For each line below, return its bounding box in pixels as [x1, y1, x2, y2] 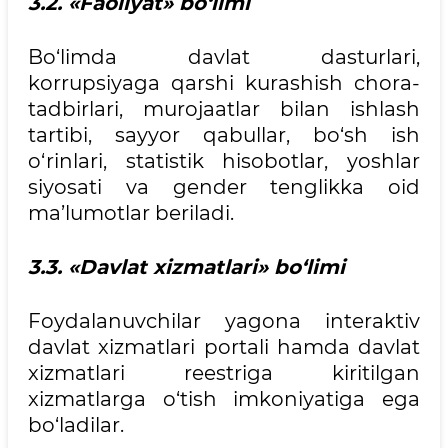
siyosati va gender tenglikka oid [28, 175, 420, 199]
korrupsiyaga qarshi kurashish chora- [28, 71, 420, 95]
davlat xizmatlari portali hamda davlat [28, 335, 420, 359]
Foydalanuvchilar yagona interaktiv [28, 309, 420, 333]
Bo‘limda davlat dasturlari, [28, 45, 420, 69]
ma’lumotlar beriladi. [28, 201, 234, 225]
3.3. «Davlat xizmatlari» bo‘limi [28, 255, 345, 279]
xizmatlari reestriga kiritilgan [28, 361, 420, 385]
